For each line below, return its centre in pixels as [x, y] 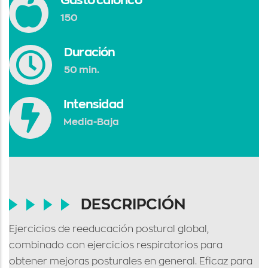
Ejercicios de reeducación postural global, [109, 229]
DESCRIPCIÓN [133, 204]
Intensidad [93, 104]
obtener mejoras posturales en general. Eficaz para [131, 261]
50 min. [82, 70]
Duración [90, 52]
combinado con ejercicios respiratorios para [116, 245]
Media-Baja [91, 122]
